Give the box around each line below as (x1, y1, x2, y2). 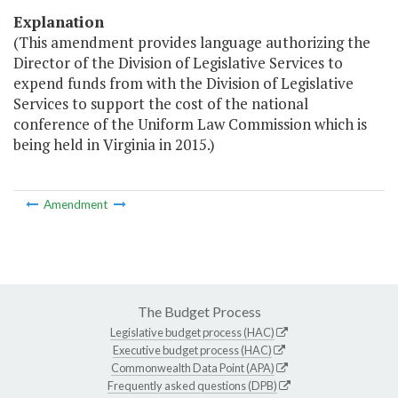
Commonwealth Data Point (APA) (110, 360, 275, 375)
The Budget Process (137, 302, 261, 320)
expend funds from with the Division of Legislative (13, 73, 354, 94)
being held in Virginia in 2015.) (13, 134, 215, 155)
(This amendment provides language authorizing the (13, 32, 370, 53)
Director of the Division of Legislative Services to (13, 52, 343, 74)
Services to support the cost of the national (13, 93, 308, 115)
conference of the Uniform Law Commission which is (13, 114, 367, 135)
